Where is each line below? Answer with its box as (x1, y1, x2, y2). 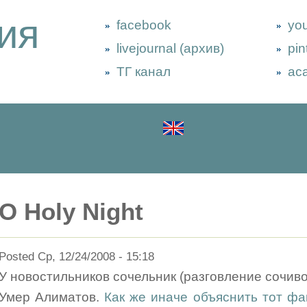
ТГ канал (116, 64, 171, 79)
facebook (116, 18, 171, 32)
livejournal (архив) (116, 41, 224, 56)
